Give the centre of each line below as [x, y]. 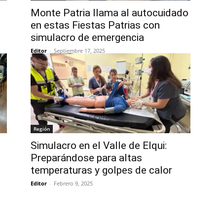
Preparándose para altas [86, 158]
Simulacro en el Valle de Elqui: [99, 146]
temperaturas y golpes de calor [101, 170]
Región [42, 129]
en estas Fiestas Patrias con [95, 25]
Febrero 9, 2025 [73, 183]
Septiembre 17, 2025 [79, 51]
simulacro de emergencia [87, 37]
